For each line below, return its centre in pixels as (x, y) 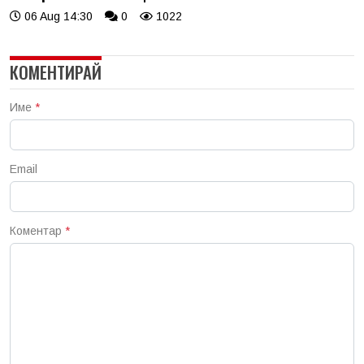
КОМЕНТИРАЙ (56, 72)
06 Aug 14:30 (57, 17)
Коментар (37, 231)
